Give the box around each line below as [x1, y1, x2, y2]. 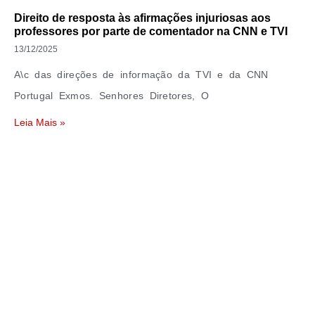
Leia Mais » [14, 117, 65, 128]
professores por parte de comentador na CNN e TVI [14, 25, 288, 37]
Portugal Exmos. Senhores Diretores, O [14, 90, 210, 101]
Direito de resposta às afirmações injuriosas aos [14, 12, 271, 24]
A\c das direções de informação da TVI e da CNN [14, 69, 269, 80]
